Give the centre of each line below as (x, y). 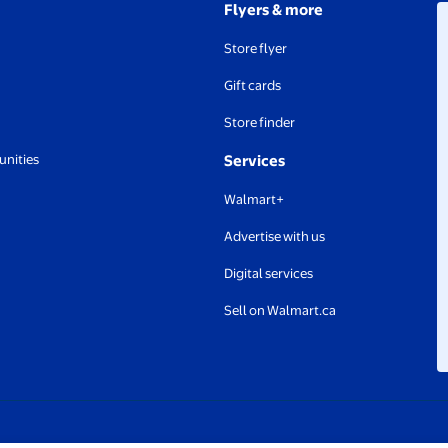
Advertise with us (274, 236)
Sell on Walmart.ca (280, 310)
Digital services (268, 273)
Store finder (259, 122)
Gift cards (252, 85)
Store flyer (255, 48)
